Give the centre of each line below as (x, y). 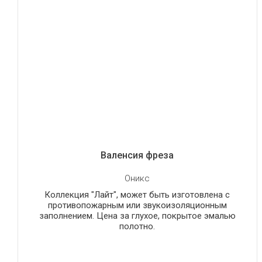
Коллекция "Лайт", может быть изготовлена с (137, 195)
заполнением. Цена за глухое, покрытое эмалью (137, 216)
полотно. (137, 227)
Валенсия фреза (137, 156)
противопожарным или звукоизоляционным (137, 206)
